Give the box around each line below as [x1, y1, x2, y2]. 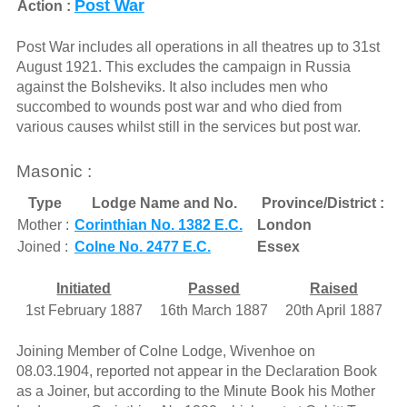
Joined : [16, 238, 68, 254]
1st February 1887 [25, 302, 143, 318]
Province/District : [262, 194, 385, 211]
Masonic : [15, 162, 92, 182]
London [256, 216, 312, 233]
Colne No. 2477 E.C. [74, 238, 211, 254]
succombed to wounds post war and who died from [15, 99, 342, 115]
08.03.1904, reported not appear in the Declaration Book [15, 362, 377, 379]
